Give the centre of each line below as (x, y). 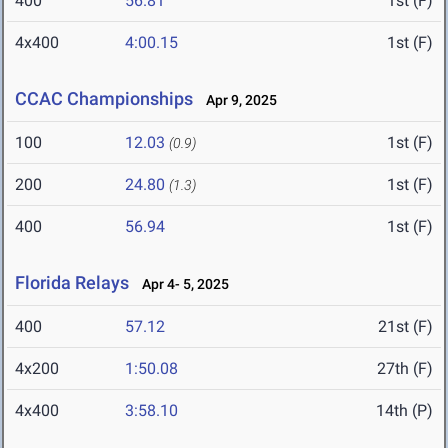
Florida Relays (72, 283)
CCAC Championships (104, 99)
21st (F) (405, 327)
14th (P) (404, 411)
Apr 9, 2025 (237, 100)
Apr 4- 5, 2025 (181, 284)
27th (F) (405, 369)
